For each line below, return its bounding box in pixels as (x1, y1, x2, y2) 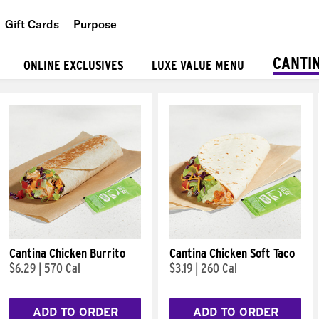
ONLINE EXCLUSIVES (23, 57, 123, 73)
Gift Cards (5, 16, 59, 31)
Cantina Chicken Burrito (9, 246, 125, 261)
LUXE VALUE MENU (152, 57, 244, 73)
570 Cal (44, 261, 80, 276)
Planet (99, 81, 132, 96)
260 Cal (201, 261, 237, 276)
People (99, 49, 135, 64)
